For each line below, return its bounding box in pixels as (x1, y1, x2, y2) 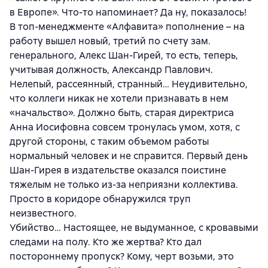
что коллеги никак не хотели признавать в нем (10, 92, 229, 105)
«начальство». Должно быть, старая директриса (10, 106, 234, 119)
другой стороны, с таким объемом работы (10, 135, 209, 148)
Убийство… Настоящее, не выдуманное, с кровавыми (10, 221, 258, 234)
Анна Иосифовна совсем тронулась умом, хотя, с (10, 120, 240, 133)
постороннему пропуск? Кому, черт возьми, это (10, 249, 234, 263)
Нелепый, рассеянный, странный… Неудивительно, (10, 77, 248, 90)
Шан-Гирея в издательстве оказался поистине (10, 163, 226, 176)
